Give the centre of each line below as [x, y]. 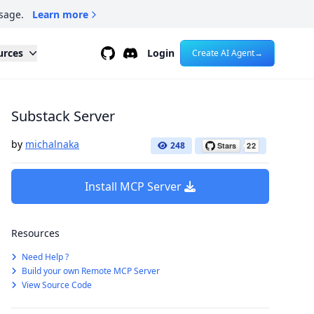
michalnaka [52, 144]
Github [117, 53]
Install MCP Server [133, 186]
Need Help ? [44, 257]
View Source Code [56, 285]
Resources [35, 233]
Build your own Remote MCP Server [90, 271]
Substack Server [63, 116]
